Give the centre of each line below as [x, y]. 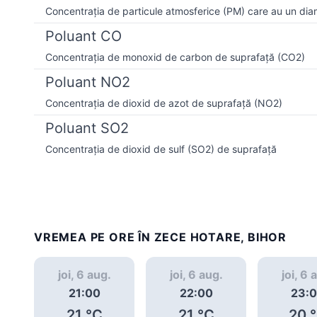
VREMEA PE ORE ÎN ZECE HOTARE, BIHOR [160, 237]
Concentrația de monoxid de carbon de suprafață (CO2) [175, 57]
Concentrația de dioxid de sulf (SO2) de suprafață [161, 149]
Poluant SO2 [87, 128]
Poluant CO [83, 36]
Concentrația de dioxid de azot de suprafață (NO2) [164, 103]
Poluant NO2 [88, 82]
